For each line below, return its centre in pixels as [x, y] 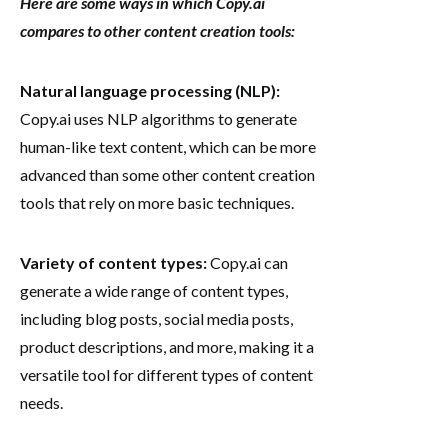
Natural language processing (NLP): [150, 90]
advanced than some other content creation [167, 174]
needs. [41, 402]
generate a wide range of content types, [154, 290]
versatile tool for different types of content [166, 374]
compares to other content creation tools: [157, 30]
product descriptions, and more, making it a [167, 346]
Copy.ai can [247, 262]
